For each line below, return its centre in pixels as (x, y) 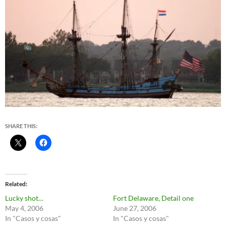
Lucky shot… (24, 198)
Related (15, 184)
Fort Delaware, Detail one (153, 198)
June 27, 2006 (135, 208)
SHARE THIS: (21, 126)
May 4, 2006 (24, 208)
